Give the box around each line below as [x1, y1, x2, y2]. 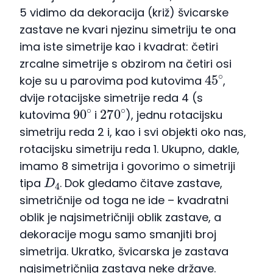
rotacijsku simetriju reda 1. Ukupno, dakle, [19, 141, 239, 157]
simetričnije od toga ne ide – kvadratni [19, 193, 229, 208]
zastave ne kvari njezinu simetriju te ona [19, 22, 236, 38]
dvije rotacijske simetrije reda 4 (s [19, 90, 203, 106]
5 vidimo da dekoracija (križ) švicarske [19, 5, 229, 21]
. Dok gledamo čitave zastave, [60, 175, 223, 191]
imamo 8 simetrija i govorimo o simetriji [19, 158, 235, 174]
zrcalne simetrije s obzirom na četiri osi [19, 56, 232, 72]
